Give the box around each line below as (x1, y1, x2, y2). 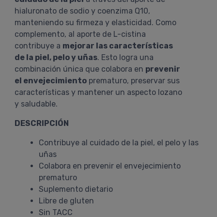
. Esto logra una (97, 53, 154, 62)
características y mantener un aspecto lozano (15, 88, 182, 97)
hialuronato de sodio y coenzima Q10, (15, 6, 150, 15)
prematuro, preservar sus (87, 76, 180, 85)
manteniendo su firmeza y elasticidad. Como (15, 18, 176, 27)
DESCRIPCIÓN (15, 119, 69, 128)
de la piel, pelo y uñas (15, 53, 97, 62)
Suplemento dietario (39, 185, 113, 194)
